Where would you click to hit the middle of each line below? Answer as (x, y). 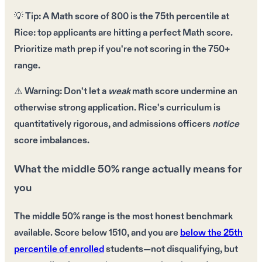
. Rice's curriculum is (177, 108)
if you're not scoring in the (152, 50)
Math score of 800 (90, 17)
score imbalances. (52, 141)
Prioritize (34, 50)
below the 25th (211, 233)
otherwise (36, 108)
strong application (96, 108)
